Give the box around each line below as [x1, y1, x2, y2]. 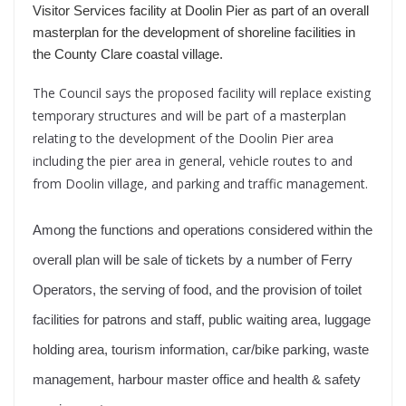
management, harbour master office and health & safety [33, 372, 361, 388]
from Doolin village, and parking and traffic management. [33, 175, 368, 193]
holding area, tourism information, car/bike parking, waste [33, 343, 369, 358]
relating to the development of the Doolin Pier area [33, 130, 333, 148]
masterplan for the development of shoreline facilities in [33, 25, 355, 41]
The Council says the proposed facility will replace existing [33, 84, 371, 102]
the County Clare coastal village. [33, 47, 230, 63]
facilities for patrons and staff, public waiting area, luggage [33, 313, 371, 328]
